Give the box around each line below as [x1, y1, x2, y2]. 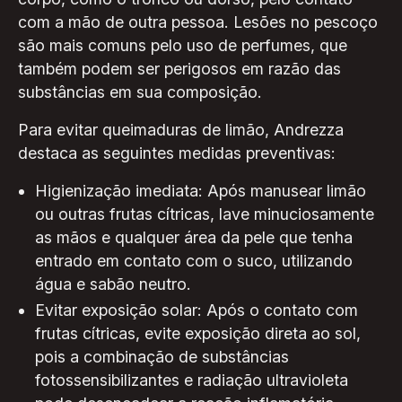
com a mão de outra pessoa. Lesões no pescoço [17, 13, 378, 32]
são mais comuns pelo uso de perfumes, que [17, 36, 347, 56]
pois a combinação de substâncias [35, 347, 290, 367]
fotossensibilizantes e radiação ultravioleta [35, 371, 349, 390]
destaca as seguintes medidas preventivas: [17, 143, 336, 162]
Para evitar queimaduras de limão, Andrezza [17, 119, 344, 139]
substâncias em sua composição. [17, 83, 262, 102]
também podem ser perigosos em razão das [17, 59, 341, 79]
